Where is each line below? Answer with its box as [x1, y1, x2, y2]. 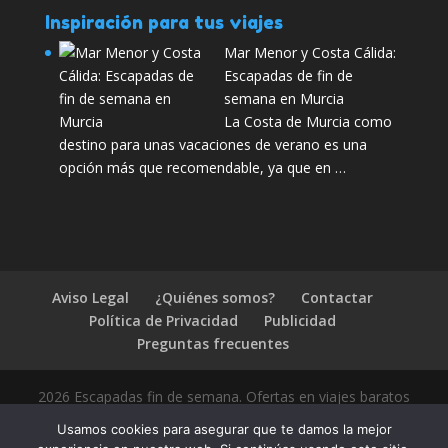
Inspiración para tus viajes [44, 11, 283, 34]
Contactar [301, 287, 374, 307]
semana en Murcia [223, 89, 344, 109]
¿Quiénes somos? [155, 287, 276, 307]
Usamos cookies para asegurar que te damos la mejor [56, 421, 392, 437]
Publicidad [264, 310, 337, 330]
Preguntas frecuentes [136, 333, 289, 353]
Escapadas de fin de [223, 66, 353, 86]
